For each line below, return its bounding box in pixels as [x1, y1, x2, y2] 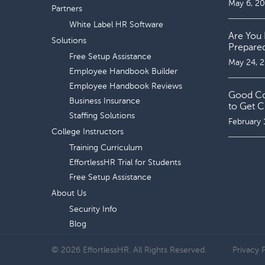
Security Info [69, 205, 117, 214]
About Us [51, 189, 86, 198]
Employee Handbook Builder [69, 67, 177, 76]
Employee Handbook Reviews [69, 82, 182, 91]
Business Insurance [69, 96, 140, 105]
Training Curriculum [69, 143, 143, 152]
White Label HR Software [69, 20, 163, 29]
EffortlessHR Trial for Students [69, 158, 181, 167]
